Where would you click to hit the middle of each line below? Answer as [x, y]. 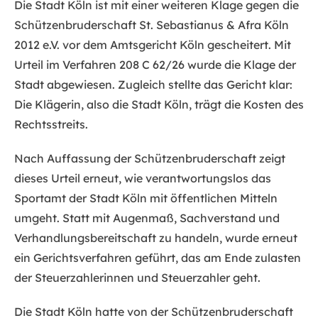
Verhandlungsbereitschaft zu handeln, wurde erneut [156, 238]
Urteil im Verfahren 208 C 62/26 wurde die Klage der [155, 65]
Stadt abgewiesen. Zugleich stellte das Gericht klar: [153, 85]
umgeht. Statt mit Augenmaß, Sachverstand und [147, 218]
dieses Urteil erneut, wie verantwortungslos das [143, 179]
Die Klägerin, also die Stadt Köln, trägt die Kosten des [159, 105]
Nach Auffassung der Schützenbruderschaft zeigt [150, 159]
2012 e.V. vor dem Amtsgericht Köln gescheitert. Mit [153, 45]
